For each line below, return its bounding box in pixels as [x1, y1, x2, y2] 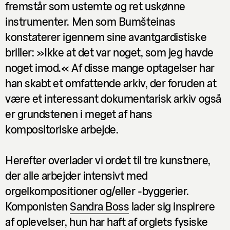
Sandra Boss [70, 198, 129, 213]
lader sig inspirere [129, 198, 215, 213]
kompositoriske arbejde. [5, 121, 119, 136]
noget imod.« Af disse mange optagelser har [5, 60, 215, 74]
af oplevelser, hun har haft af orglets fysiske [5, 214, 208, 228]
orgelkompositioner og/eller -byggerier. [5, 183, 189, 198]
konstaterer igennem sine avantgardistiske [5, 29, 207, 44]
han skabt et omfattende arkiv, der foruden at [5, 75, 217, 90]
